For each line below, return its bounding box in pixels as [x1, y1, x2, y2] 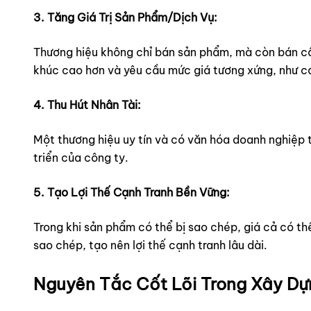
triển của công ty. [33, 150, 128, 165]
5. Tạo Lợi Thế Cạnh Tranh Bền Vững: [33, 185, 230, 199]
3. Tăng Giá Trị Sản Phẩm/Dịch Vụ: [33, 10, 217, 24]
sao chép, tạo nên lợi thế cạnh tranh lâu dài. [33, 237, 267, 252]
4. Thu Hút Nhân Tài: [33, 97, 141, 112]
